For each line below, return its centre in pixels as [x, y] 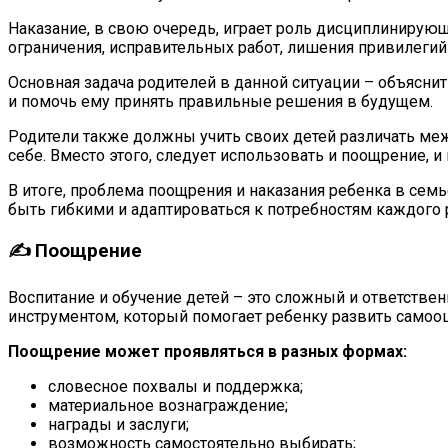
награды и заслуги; [118, 425]
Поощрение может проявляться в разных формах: [207, 352]
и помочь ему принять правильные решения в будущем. [220, 101]
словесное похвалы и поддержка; [175, 387]
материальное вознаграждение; [168, 406]
